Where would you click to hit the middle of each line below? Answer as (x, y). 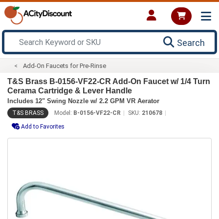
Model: (64, 113)
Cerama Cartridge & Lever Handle (70, 90)
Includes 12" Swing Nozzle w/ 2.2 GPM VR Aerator (83, 101)
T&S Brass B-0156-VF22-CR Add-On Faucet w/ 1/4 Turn (109, 81)
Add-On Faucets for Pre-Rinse (65, 66)
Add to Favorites (43, 126)
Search (191, 43)
